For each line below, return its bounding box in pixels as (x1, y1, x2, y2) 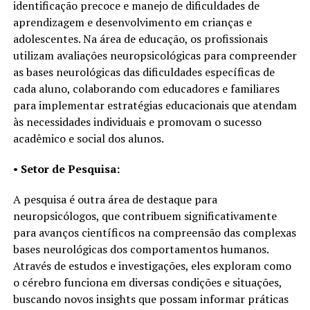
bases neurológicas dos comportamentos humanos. (12, 241, 268, 257)
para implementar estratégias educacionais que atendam (12, 97, 297, 113)
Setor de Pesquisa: (20, 161, 120, 176)
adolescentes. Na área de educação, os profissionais (12, 30, 268, 46)
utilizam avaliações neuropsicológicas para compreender (12, 47, 297, 63)
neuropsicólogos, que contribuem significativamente (12, 208, 277, 224)
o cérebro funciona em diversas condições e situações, (12, 274, 282, 290)
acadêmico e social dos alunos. (12, 130, 164, 146)
